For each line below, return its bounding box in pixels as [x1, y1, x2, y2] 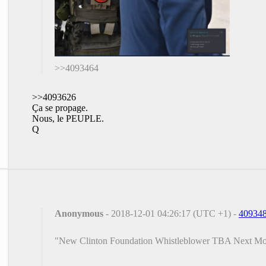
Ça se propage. [32, 102, 88, 113]
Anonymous [55, 208, 103, 218]
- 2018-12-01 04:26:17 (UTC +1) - [103, 208, 239, 218]
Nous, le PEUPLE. [32, 113, 104, 123]
